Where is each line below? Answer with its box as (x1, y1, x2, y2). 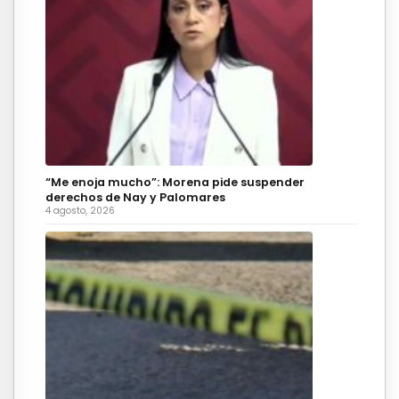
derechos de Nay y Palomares (45, 189, 225, 205)
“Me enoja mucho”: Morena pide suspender (45, 174, 305, 190)
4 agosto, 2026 (45, 203, 115, 217)
